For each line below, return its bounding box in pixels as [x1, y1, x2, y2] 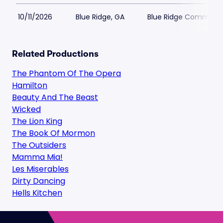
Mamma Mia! [12, 151, 63, 163]
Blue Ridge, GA [76, 12, 124, 22]
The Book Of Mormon [12, 127, 95, 139]
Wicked [12, 104, 41, 115]
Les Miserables [12, 163, 69, 175]
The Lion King [12, 115, 62, 127]
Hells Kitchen [12, 187, 62, 199]
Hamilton [12, 80, 47, 91]
